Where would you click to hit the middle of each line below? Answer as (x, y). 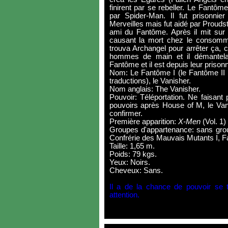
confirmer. (126, 113)
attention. (124, 195)
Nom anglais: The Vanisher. (155, 89)
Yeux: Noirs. (130, 162)
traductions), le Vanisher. (150, 81)
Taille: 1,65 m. (132, 146)
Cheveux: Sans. (136, 170)
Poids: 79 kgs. (133, 154)
